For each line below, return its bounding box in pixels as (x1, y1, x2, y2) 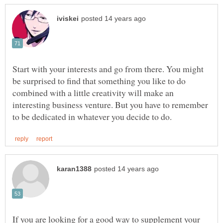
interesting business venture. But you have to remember (12, 99, 208, 111)
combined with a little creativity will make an (12, 87, 174, 99)
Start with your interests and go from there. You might (12, 63, 204, 75)
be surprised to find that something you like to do (12, 75, 186, 87)
